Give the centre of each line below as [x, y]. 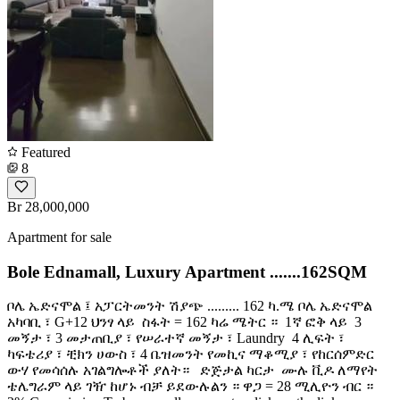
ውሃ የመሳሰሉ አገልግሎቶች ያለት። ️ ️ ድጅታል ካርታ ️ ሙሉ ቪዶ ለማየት [192, 371]
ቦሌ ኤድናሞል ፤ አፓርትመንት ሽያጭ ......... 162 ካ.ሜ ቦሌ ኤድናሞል [190, 306]
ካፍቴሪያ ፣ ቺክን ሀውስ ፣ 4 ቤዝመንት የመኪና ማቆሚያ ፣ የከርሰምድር [191, 354]
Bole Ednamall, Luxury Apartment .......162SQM [187, 271]
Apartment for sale [59, 237]
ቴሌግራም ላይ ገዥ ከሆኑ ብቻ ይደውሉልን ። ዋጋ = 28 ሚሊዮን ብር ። [190, 387]
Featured [44, 152]
